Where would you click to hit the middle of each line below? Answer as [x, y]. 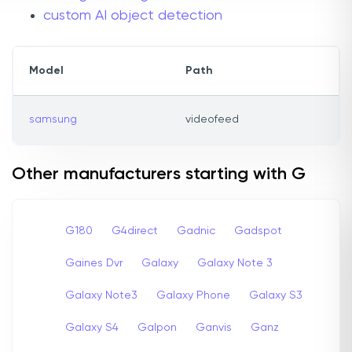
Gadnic [196, 231]
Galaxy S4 [92, 327]
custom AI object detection [133, 16]
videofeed [212, 120]
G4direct [135, 231]
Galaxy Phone [193, 295]
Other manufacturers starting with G [159, 175]
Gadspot [258, 231]
